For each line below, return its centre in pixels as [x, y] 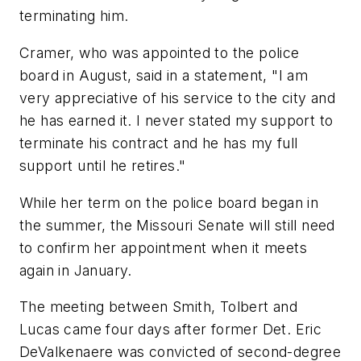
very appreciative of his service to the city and [178, 98]
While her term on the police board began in [169, 202]
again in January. [76, 270]
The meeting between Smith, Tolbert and [159, 307]
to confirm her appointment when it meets [163, 247]
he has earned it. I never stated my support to [176, 120]
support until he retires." [103, 165]
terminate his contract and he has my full [159, 143]
